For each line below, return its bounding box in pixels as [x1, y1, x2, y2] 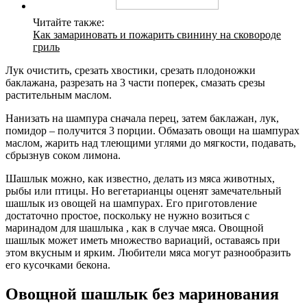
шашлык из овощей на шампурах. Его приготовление [5, 197, 257, 209]
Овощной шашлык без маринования [5, 284, 279, 303]
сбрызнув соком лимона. [5, 149, 121, 161]
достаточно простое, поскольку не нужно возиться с [5, 209, 249, 221]
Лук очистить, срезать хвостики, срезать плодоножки [5, 64, 256, 76]
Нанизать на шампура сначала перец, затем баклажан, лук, [5, 112, 279, 124]
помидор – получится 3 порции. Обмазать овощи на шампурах [5, 124, 299, 136]
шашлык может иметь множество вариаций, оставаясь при [5, 234, 280, 246]
